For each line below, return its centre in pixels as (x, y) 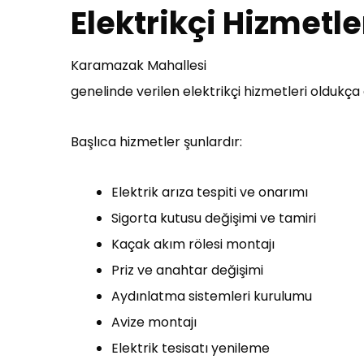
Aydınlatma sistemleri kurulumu (212, 296)
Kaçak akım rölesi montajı (193, 244)
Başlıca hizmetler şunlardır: (156, 142)
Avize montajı (154, 322)
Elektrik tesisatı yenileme (191, 348)
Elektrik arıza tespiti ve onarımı (210, 192)
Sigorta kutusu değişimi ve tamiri (214, 218)
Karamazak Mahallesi (139, 65)
